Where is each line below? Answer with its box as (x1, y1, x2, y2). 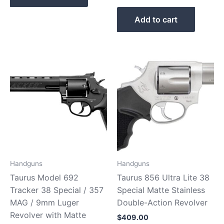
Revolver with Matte (10, 209, 86, 220)
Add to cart (134, 14, 177, 25)
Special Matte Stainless (117, 184, 205, 195)
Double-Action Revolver (117, 197, 207, 207)
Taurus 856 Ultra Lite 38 (117, 172, 209, 182)
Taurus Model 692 (10, 172, 78, 182)
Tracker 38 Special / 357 (10, 184, 103, 195)
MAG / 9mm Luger (10, 197, 79, 207)
